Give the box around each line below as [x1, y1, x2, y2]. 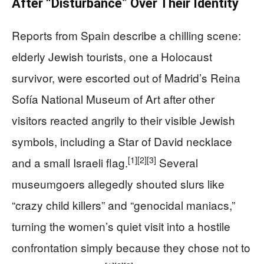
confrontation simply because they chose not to [12, 239, 250, 255]
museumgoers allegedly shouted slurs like [12, 176, 225, 192]
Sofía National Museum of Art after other [12, 91, 214, 107]
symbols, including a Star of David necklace [12, 133, 232, 149]
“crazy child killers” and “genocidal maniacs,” [12, 197, 235, 213]
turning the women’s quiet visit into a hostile [12, 218, 230, 234]
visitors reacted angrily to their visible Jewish [12, 112, 235, 128]
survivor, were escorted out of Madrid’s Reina [12, 70, 240, 85]
